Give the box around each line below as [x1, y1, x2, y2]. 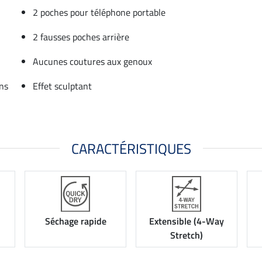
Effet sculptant [33, 78, 92, 93]
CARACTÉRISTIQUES [71, 137, 191, 159]
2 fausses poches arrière [33, 29, 129, 44]
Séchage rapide [44, 214, 106, 229]
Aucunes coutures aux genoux [33, 54, 152, 68]
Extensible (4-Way [149, 214, 224, 229]
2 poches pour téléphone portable [33, 5, 166, 19]
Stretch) [170, 228, 203, 243]
